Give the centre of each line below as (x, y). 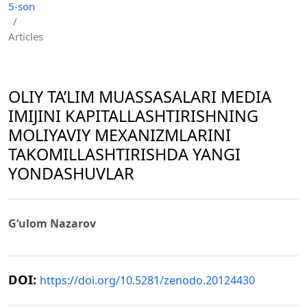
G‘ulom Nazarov (52, 223)
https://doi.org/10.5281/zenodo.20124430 (147, 280)
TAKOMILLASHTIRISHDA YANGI (124, 154)
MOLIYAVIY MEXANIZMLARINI (120, 135)
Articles (26, 36)
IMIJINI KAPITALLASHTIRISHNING (133, 115)
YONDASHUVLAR (71, 173)
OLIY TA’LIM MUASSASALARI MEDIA (140, 96)
